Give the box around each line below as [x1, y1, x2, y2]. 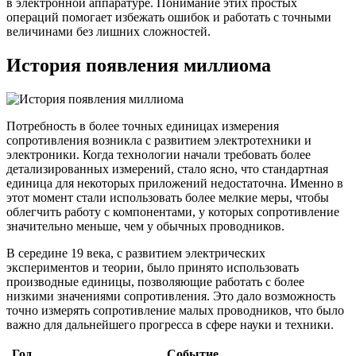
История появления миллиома [6, 54, 271, 75]
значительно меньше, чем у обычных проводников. [6, 219, 284, 233]
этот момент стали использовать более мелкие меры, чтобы [6, 190, 329, 204]
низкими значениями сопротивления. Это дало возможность [6, 288, 335, 303]
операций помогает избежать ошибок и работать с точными [6, 10, 331, 25]
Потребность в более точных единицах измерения [6, 118, 279, 133]
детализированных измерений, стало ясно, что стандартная [6, 161, 328, 176]
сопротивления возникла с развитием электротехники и [6, 133, 311, 147]
